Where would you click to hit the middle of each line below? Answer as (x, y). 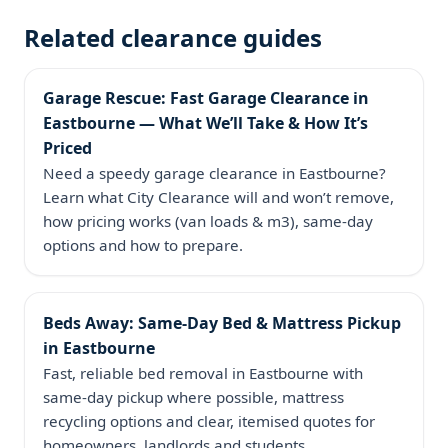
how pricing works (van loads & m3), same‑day (207, 221)
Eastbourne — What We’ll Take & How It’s (205, 123)
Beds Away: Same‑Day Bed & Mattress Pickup (221, 322)
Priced (67, 148)
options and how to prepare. (142, 245)
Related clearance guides (173, 37)
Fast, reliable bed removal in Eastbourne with (202, 372)
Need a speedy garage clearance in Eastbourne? (214, 173)
